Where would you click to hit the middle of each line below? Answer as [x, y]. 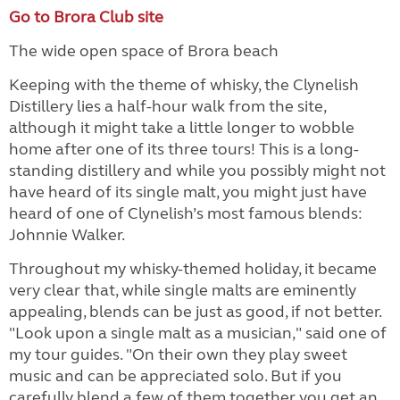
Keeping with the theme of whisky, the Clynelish [184, 85]
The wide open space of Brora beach [144, 51]
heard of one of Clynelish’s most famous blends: [186, 213]
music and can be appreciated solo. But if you [175, 376]
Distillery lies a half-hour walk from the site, [167, 106]
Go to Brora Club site [86, 17]
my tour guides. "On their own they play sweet [178, 354]
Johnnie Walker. [68, 235]
